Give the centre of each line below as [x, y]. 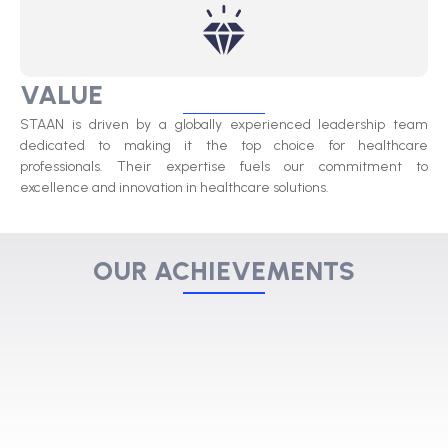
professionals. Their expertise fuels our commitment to [224, 167]
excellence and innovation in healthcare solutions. [174, 188]
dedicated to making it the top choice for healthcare [224, 146]
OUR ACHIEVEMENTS [224, 270]
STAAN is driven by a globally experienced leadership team [224, 125]
